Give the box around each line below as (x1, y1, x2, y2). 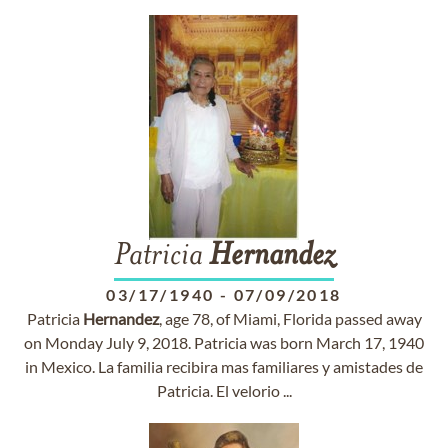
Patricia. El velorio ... (156, 381, 292, 400)
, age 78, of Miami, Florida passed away (158, 309, 422, 328)
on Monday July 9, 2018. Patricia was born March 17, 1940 (24, 333, 424, 352)
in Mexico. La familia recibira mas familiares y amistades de (25, 357, 423, 376)
